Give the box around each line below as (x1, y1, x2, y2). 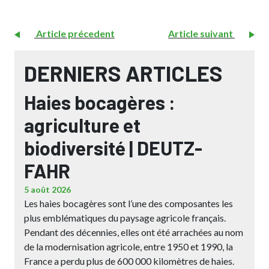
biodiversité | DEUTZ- (24, 136, 202, 159)
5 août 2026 (24, 184, 71, 195)
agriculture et (24, 113, 141, 136)
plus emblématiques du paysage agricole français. (24, 212, 226, 223)
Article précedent (34, 28, 115, 39)
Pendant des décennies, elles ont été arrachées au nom (24, 226, 243, 238)
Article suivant (168, 28, 235, 39)
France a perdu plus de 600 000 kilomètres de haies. (24, 255, 234, 267)
